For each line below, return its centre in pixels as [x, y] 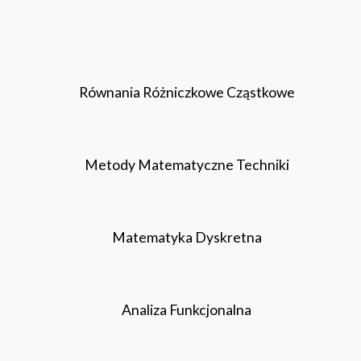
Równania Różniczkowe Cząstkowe [187, 92]
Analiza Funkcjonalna [187, 310]
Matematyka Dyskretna [187, 237]
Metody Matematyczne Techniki [187, 165]
